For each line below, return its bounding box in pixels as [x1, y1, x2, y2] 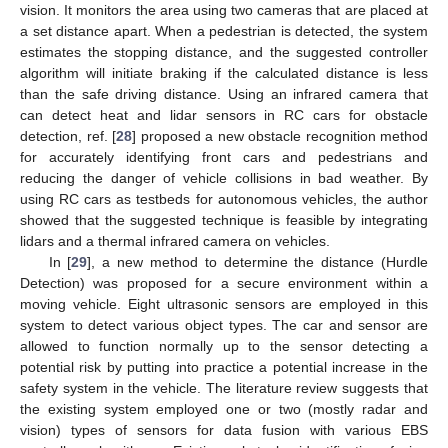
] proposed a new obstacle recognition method [132, 127, 428, 144]
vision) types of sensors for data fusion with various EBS [20, 421, 428, 438]
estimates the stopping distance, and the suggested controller [20, 43, 428, 60]
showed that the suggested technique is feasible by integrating [20, 211, 428, 228]
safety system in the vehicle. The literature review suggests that [20, 379, 428, 396]
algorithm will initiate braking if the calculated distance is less [20, 64, 428, 81]
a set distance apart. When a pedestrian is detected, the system [20, 22, 428, 39]
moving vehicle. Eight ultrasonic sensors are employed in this [20, 295, 428, 312]
